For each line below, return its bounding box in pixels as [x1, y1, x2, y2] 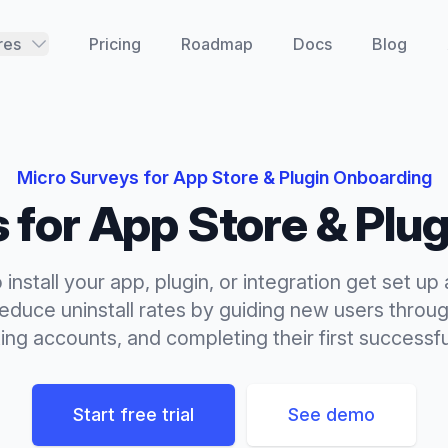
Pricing [88, 34, 141, 54]
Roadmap [180, 34, 253, 54]
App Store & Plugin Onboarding [172, 167, 432, 188]
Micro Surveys [16, 167, 139, 188]
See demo [288, 404, 375, 425]
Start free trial [73, 404, 194, 425]
